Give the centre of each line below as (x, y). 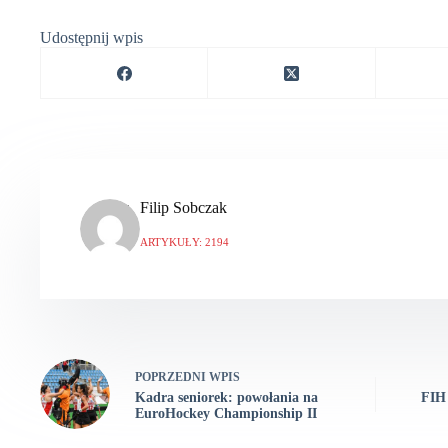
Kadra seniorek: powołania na (226, 397)
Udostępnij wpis (91, 38)
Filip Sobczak (183, 208)
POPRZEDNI (172, 376)
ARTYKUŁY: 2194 (184, 242)
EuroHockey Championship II (226, 413)
